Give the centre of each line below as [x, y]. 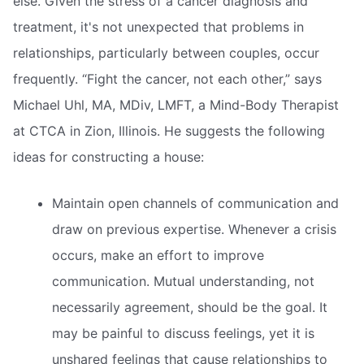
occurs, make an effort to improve [158, 256]
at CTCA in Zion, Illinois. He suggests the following [169, 130]
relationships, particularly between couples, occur [166, 52]
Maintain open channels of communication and [195, 204]
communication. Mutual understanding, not [183, 282]
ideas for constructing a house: [108, 156]
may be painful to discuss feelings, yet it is [183, 334]
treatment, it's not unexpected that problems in [158, 26]
